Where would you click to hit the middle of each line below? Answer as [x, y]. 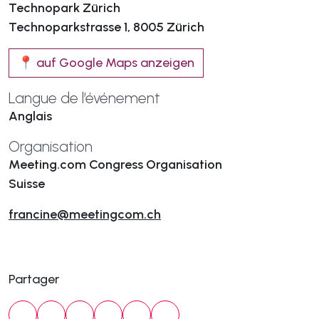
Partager [34, 279]
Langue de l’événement [84, 98]
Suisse [27, 184]
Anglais [30, 116]
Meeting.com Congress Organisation [115, 164]
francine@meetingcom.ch [85, 214]
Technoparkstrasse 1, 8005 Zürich [106, 27]
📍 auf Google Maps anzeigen [106, 63]
